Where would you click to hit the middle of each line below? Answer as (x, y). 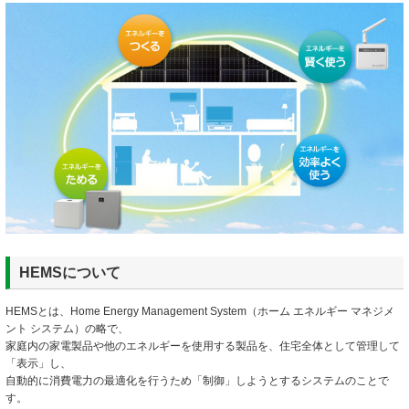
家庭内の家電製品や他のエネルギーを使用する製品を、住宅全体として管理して (203, 346)
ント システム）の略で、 (67, 328)
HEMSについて (70, 272)
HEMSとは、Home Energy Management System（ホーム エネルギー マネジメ (200, 311)
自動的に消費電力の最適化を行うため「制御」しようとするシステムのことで (197, 380)
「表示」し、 (38, 363)
